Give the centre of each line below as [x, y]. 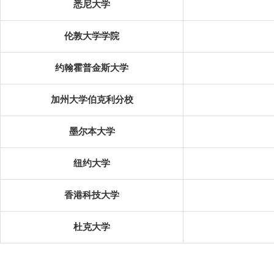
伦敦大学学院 [92, 36]
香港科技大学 [92, 195]
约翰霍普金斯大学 [92, 68]
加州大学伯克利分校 [92, 100]
